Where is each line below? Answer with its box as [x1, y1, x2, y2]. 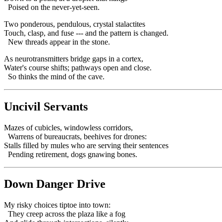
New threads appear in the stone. [4, 37, 110, 46]
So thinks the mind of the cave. [4, 72, 105, 81]
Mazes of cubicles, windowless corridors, [4, 123, 133, 132]
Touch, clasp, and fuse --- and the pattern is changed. [4, 28, 168, 37]
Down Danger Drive [4, 177, 106, 191]
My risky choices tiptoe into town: [4, 201, 111, 210]
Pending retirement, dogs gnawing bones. [4, 150, 137, 159]
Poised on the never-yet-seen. [4, 2, 100, 11]
